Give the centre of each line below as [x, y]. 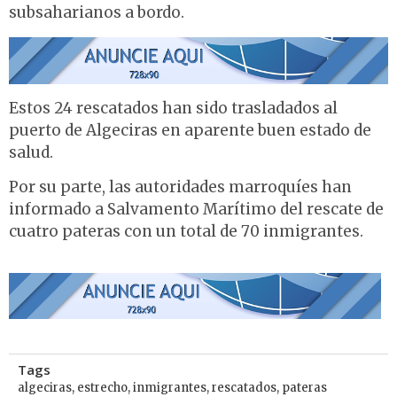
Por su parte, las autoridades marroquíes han [180, 187]
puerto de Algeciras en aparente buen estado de [190, 130]
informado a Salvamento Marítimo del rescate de [196, 210]
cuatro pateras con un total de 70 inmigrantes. [186, 232]
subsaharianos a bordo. [97, 13]
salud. [31, 152]
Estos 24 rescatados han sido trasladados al [173, 108]
